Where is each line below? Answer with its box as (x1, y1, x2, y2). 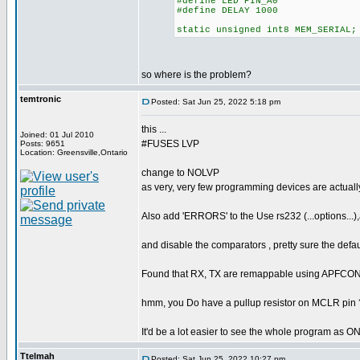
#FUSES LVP (141, 138, 199, 149)
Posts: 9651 (20, 139, 65, 148)
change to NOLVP (141, 167, 219, 178)
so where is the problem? (141, 69, 252, 80)
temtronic (20, 94, 61, 104)
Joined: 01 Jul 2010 (20, 130, 94, 139)
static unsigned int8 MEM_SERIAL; (177, 25, 357, 35)
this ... (141, 124, 166, 135)
